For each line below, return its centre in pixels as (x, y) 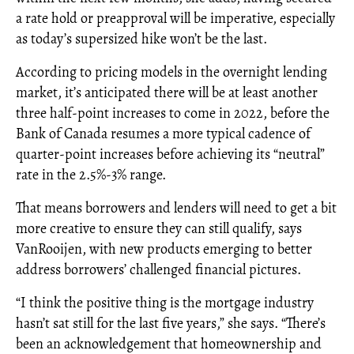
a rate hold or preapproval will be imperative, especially (175, 18)
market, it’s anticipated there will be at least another (167, 92)
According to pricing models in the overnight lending (171, 72)
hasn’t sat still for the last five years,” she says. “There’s (171, 323)
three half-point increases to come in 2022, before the (173, 113)
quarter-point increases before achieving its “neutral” (170, 154)
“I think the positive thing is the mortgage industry (165, 303)
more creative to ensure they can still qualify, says (159, 228)
